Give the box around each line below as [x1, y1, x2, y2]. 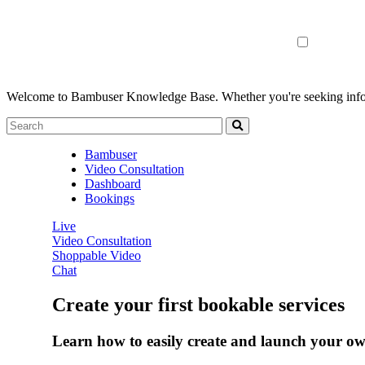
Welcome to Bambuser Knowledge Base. [7, 90, 218, 103]
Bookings [85, 191, 134, 205]
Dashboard [85, 177, 141, 191]
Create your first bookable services [52, 293, 345, 315]
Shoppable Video [52, 248, 141, 262]
